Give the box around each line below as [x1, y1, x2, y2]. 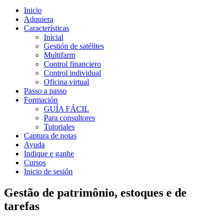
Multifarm [44, 51, 75, 59]
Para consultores [44, 113, 95, 122]
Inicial [44, 33, 63, 41]
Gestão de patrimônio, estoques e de [4, 186, 187, 199]
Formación [24, 96, 58, 104]
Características [24, 24, 69, 32]
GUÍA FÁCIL [44, 105, 89, 113]
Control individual [44, 69, 101, 77]
